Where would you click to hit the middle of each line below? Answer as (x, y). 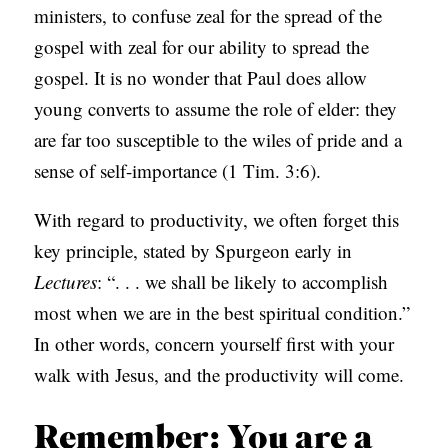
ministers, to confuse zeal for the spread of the (208, 16)
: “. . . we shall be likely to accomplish (243, 282)
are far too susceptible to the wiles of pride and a (218, 140)
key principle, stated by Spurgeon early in (193, 251)
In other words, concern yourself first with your (214, 344)
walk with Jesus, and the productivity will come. (219, 375)
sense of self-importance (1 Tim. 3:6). (178, 171)
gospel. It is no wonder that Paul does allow (201, 78)
